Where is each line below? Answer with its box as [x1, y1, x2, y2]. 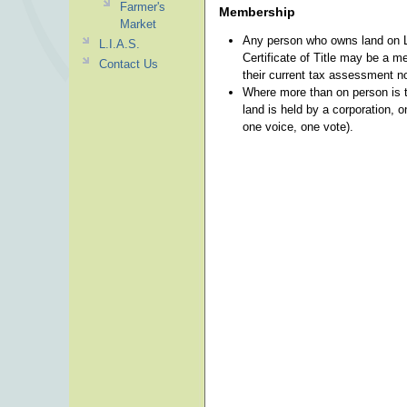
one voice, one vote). [242, 120, 353, 134]
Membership [219, 5, 295, 20]
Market [119, 17, 156, 31]
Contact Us [98, 57, 158, 71]
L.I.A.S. [98, 37, 140, 51]
